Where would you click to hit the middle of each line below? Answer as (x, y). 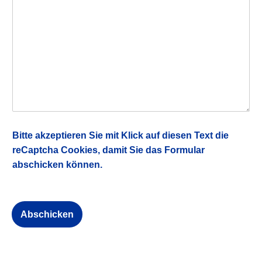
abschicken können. (57, 165)
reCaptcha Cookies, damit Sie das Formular (108, 150)
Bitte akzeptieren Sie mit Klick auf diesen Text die (120, 136)
